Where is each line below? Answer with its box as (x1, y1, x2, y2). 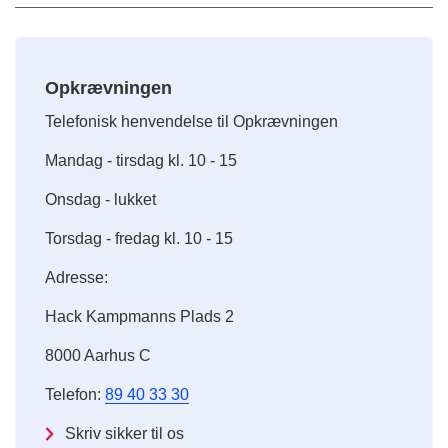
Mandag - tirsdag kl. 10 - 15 (45, 152, 237, 170)
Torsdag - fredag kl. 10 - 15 (45, 230, 233, 248)
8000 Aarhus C (45, 347, 151, 365)
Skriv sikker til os (65, 425, 184, 443)
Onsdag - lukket (45, 191, 156, 209)
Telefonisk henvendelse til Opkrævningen (45, 113, 338, 131)
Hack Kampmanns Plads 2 (45, 308, 234, 326)
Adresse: (45, 269, 108, 287)
